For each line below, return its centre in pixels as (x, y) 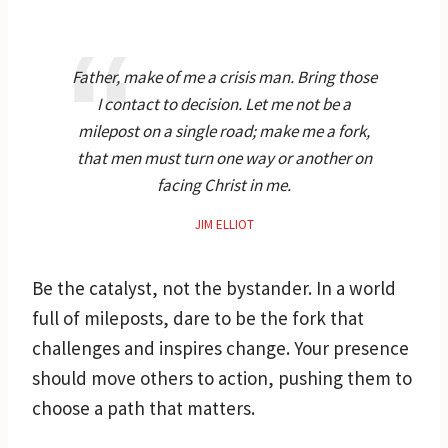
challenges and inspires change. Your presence (220, 347)
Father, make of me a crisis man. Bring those (224, 76)
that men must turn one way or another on (224, 157)
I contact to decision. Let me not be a (224, 103)
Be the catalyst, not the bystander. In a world (214, 287)
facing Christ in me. (224, 184)
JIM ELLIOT (224, 224)
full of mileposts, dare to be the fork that (198, 317)
